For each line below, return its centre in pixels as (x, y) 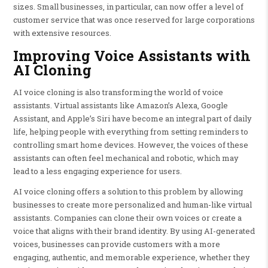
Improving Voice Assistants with (132, 55)
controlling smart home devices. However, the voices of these (130, 145)
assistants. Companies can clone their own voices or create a (127, 218)
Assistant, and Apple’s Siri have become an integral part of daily (132, 118)
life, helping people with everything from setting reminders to (130, 132)
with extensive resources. (62, 33)
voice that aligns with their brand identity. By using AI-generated (134, 231)
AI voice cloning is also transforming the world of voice (118, 92)
